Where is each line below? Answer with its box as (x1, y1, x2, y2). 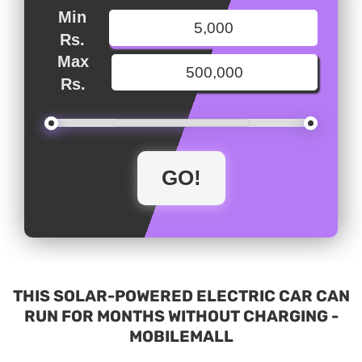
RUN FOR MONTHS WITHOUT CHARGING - (23, 307, 339, 326)
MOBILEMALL (128, 327, 234, 347)
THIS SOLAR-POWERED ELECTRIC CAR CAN (12, 287, 350, 306)
